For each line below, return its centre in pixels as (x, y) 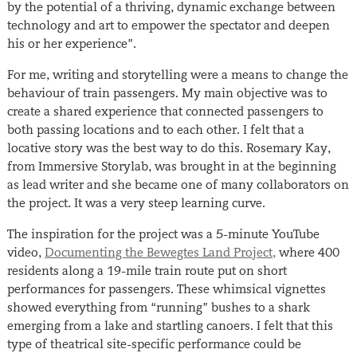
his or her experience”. (71, 43)
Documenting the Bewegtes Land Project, (160, 252)
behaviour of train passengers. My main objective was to (167, 92)
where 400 (307, 252)
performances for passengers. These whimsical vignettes (166, 288)
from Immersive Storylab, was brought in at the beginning (171, 166)
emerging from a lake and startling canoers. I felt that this (170, 325)
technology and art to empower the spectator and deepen (168, 25)
